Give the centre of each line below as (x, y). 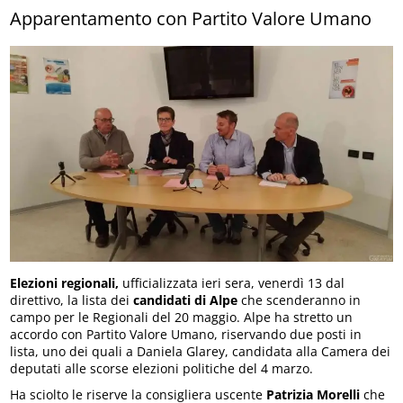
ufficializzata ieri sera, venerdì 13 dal (232, 283)
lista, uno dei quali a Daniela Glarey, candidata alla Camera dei (201, 352)
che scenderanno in (300, 300)
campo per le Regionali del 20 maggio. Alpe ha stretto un (182, 318)
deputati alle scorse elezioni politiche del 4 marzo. (162, 369)
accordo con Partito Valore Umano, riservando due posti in (186, 335)
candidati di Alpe (186, 300)
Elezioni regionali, (65, 283)
